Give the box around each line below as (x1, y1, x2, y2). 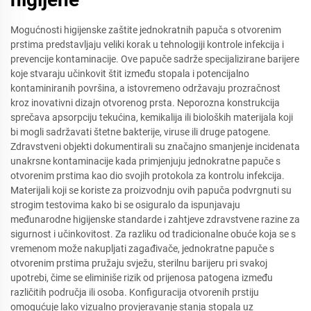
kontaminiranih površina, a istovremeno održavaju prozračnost (10, 83, 280, 94)
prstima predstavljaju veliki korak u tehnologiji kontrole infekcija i (10, 39, 284, 50)
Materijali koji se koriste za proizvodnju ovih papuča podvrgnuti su (10, 185, 292, 196)
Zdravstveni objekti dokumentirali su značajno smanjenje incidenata (10, 141, 300, 152)
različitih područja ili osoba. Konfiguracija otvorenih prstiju (10, 287, 259, 298)
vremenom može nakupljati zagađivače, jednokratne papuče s (10, 243, 274, 254)
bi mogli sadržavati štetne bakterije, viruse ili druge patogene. (10, 126, 271, 137)
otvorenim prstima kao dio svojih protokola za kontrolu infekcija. (10, 170, 285, 181)
